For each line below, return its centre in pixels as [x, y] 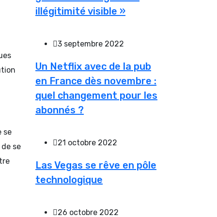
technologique [69, 179]
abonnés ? [60, 110]
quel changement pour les [96, 95]
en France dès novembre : [96, 81]
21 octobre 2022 [87, 142]
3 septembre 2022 [91, 44]
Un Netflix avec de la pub [93, 66]
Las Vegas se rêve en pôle [96, 165]
